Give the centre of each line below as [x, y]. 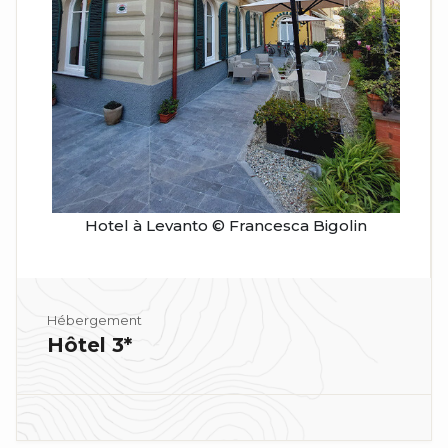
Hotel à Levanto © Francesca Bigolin [226, 226]
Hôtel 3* [89, 345]
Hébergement [94, 320]
